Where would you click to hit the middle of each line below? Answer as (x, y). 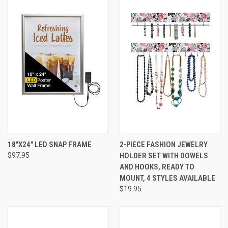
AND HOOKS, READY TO (157, 167)
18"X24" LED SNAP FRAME (50, 144)
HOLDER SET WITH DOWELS (164, 155)
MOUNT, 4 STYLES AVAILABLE (167, 178)
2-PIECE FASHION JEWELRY (163, 144)
